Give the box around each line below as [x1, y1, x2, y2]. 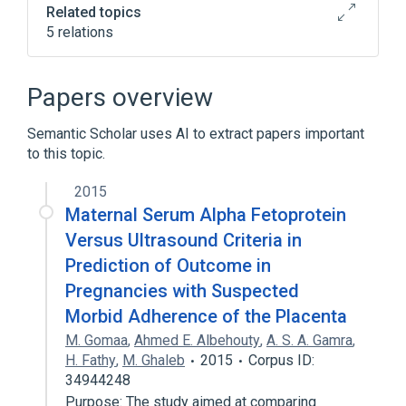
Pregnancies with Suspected [65, 280, 299, 302]
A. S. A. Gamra [266, 332, 353, 349]
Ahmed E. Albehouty [134, 332, 260, 349]
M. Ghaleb [122, 352, 185, 369]
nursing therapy [69, 171, 166, 188]
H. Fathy [65, 352, 116, 369]
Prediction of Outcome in [65, 255, 271, 276]
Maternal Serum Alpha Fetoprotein [65, 204, 346, 226]
